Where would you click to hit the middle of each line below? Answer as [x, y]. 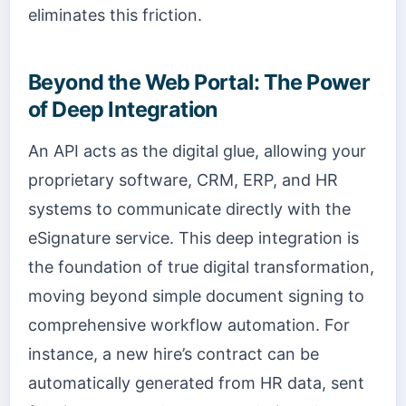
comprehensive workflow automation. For [189, 324]
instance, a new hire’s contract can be [174, 353]
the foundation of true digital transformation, [201, 266]
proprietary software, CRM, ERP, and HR [183, 179]
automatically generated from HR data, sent [196, 382]
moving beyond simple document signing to [196, 295]
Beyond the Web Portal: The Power [199, 82]
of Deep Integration [123, 109]
